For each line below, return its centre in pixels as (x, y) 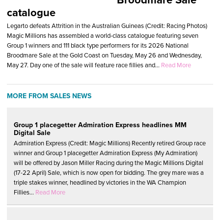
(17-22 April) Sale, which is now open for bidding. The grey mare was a (109, 173)
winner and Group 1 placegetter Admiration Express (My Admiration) (106, 153)
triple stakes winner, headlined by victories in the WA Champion (100, 183)
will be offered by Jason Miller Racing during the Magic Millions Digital (109, 163)
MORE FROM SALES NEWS (49, 96)
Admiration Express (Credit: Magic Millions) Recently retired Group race (110, 143)
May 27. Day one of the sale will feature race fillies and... (84, 65)
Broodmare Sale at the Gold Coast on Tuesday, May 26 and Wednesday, (104, 55)
